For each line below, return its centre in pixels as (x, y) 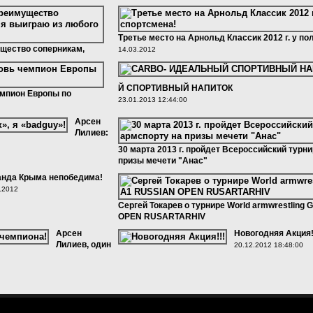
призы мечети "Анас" (163, 161)
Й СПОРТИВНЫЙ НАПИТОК (175, 88)
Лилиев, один (83, 245)
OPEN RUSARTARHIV (162, 217)
